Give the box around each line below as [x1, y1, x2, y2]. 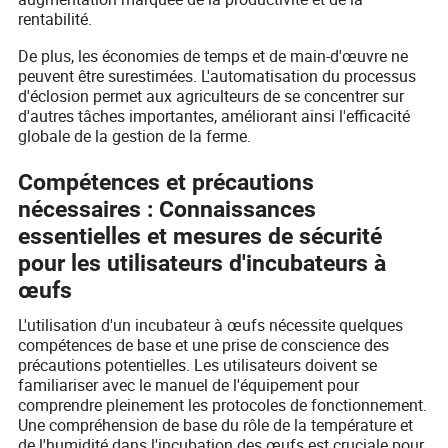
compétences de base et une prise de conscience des [18, 334, 390, 357]
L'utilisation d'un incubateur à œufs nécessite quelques [18, 314, 404, 337]
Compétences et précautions [18, 168, 315, 196]
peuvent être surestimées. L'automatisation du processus [18, 65, 417, 88]
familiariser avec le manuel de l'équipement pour [18, 374, 360, 397]
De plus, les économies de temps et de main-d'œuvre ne [18, 45, 409, 68]
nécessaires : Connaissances [18, 195, 317, 223]
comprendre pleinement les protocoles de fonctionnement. [18, 394, 428, 417]
